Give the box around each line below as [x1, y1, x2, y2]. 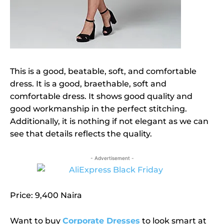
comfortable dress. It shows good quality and [10, 91, 192, 101]
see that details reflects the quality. [10, 128, 152, 138]
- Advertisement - [90, 154, 134, 161]
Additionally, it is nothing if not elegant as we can [10, 116, 208, 126]
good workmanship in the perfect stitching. [10, 103, 187, 113]
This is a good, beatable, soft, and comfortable [10, 66, 196, 76]
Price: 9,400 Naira [10, 190, 82, 200]
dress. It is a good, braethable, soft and [10, 78, 166, 88]
